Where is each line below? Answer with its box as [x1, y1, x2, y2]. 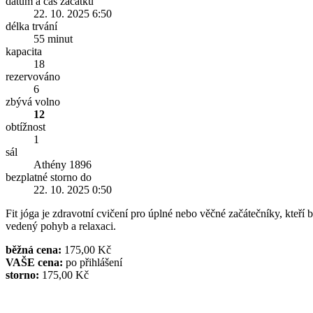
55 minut [34, 33, 73, 45]
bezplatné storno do [6, 171, 92, 183]
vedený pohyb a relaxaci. [6, 220, 116, 232]
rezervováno [6, 71, 60, 82]
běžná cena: [6, 244, 61, 256]
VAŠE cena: [6, 256, 63, 268]
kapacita [6, 45, 42, 57]
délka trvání [6, 20, 57, 32]
